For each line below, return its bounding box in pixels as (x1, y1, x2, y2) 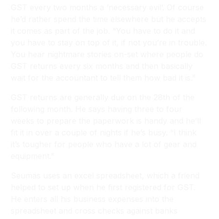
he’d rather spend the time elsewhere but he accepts (11, 14, 207, 24)
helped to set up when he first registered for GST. (11, 182, 196, 192)
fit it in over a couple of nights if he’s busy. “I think (11, 128, 197, 137)
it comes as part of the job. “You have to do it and (11, 26, 196, 36)
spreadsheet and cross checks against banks (11, 206, 178, 216)
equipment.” (11, 151, 55, 161)
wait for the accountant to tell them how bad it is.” (11, 73, 196, 83)
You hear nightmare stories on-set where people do (11, 49, 204, 59)
